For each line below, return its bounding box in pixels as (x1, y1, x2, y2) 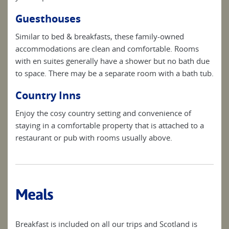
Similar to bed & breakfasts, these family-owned (15, 31, 184, 42)
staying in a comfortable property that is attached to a (15, 120, 204, 131)
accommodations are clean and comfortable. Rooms (15, 43, 199, 54)
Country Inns (15, 88, 81, 103)
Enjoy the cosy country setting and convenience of (15, 108, 191, 119)
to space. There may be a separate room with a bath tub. (15, 68, 214, 79)
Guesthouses (15, 12, 81, 26)
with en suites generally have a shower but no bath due (15, 56, 210, 66)
